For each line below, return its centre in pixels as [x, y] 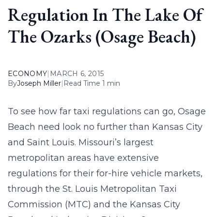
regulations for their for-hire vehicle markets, [105, 173]
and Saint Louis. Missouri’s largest [81, 142]
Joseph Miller [39, 83]
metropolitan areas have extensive [83, 158]
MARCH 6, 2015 [77, 74]
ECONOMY [28, 74]
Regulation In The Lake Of [105, 15]
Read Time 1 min [92, 83]
